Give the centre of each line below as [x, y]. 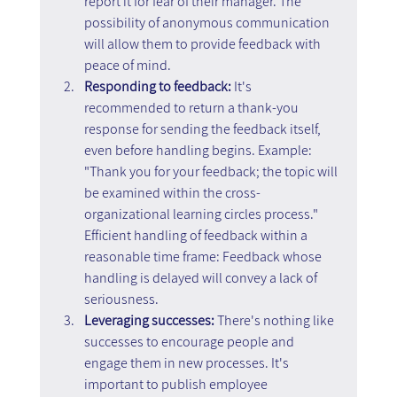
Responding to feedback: [157, 86]
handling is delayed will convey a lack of [202, 277]
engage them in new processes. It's [187, 362]
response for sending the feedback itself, [203, 128]
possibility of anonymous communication [208, 22]
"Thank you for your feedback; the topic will [212, 171]
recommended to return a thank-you [192, 107]
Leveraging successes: [149, 320]
